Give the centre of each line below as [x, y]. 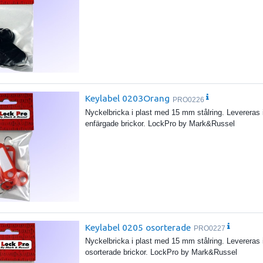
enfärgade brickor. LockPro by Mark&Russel [160, 123]
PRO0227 [210, 229]
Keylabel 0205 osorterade [138, 227]
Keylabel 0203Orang [128, 98]
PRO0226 [189, 100]
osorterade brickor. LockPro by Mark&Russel [161, 252]
